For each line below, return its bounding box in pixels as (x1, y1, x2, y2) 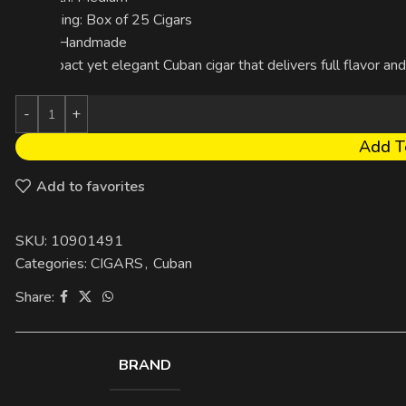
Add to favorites (35, 176, 145, 197)
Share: (14, 286, 54, 307)
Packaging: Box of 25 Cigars (14, 10, 192, 30)
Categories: (14, 254, 87, 274)
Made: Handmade (14, 33, 127, 53)
